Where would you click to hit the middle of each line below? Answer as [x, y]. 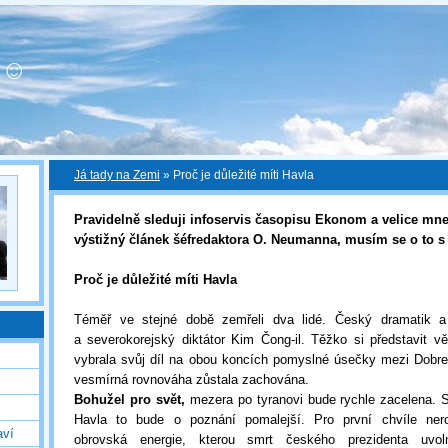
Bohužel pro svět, [129, 399]
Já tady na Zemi [117, 175]
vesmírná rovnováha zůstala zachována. [191, 379]
